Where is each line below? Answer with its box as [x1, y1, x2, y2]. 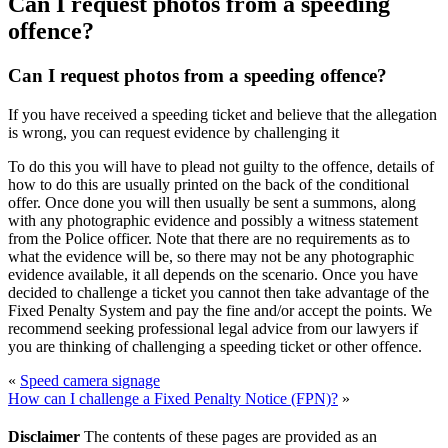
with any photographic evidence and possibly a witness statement [8, 211, 418, 229]
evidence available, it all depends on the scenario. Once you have [8, 265, 418, 283]
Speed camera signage [20, 371, 160, 389]
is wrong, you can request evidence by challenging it [8, 123, 339, 141]
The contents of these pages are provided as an [80, 427, 377, 445]
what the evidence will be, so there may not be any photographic [8, 247, 414, 265]
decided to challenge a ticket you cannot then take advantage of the [8, 283, 429, 301]
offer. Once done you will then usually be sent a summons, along [8, 193, 416, 211]
